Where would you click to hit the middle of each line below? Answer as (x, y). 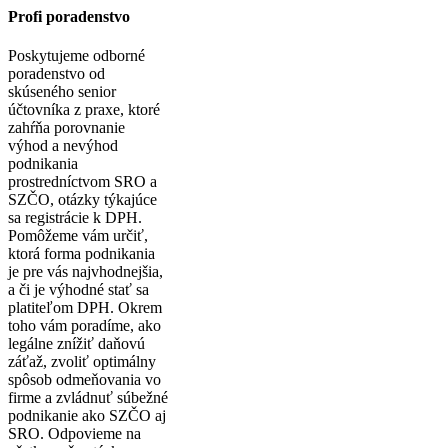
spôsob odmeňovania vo (84, 379)
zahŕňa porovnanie (66, 127)
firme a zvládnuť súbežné (88, 397)
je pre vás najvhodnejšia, (85, 271)
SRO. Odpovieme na (74, 433)
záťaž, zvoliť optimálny (82, 361)
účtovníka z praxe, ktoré (84, 109)
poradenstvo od (56, 73)
